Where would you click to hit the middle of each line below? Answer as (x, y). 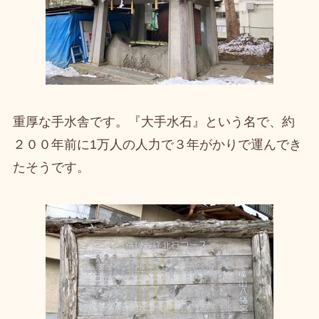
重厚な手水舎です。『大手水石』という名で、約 (153, 122)
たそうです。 (51, 168)
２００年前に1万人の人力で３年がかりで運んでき (157, 145)
